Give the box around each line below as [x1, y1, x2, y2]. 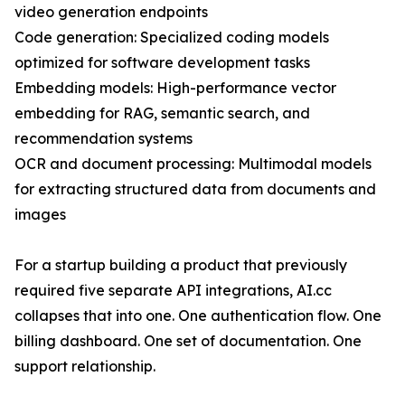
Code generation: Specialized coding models [14, 28, 329, 46]
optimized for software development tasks [14, 53, 310, 71]
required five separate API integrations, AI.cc [14, 281, 332, 299]
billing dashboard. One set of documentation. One [14, 332, 362, 350]
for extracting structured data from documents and [14, 180, 376, 198]
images [14, 205, 66, 223]
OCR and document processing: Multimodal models [14, 155, 372, 173]
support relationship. [14, 357, 155, 375]
